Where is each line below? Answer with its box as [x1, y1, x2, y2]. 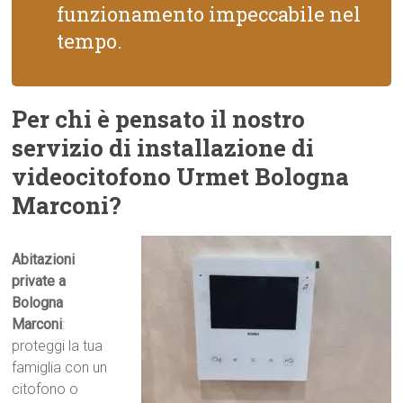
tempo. [57, 28, 123, 54]
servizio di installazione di [12, 132, 315, 163]
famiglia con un [12, 359, 108, 376]
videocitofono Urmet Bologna [12, 161, 350, 192]
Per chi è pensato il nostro [12, 103, 306, 134]
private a [12, 273, 67, 290]
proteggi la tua [12, 337, 103, 354]
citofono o [12, 381, 79, 398]
